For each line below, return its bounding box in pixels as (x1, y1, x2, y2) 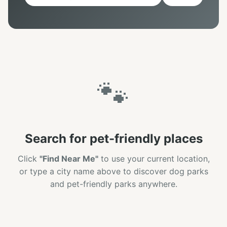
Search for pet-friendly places (24, 131, 203, 146)
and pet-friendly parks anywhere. (50, 178, 177, 189)
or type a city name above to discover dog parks (19, 166, 208, 176)
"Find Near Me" (39, 153, 98, 164)
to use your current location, (98, 153, 210, 164)
